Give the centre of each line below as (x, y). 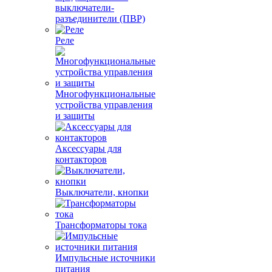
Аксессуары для (88, 148)
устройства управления (104, 105)
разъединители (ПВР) (100, 19)
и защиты (75, 116)
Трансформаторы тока (101, 225)
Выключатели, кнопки (102, 192)
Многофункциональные (105, 94)
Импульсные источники (105, 258)
